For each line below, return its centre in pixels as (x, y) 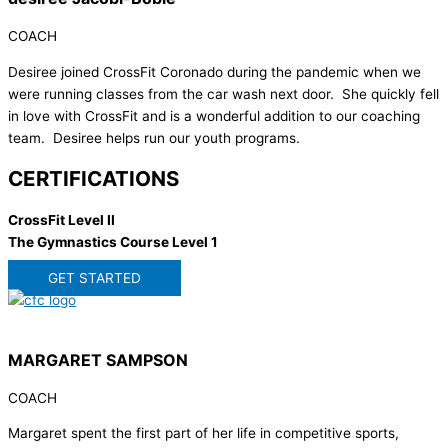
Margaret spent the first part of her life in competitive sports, (203, 433)
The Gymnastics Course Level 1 (113, 241)
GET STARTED (94, 277)
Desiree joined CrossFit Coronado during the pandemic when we (214, 71)
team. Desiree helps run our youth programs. (154, 137)
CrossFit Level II (61, 219)
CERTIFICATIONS (93, 178)
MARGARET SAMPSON (98, 359)
